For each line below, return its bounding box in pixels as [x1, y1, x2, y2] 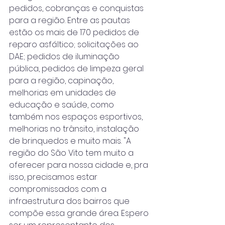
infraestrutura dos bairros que [9, 195, 132, 207]
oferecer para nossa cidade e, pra [9, 159, 150, 171]
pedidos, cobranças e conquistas [9, 3, 146, 14]
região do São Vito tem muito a [9, 147, 136, 159]
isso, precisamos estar [9, 171, 99, 183]
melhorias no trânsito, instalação [9, 123, 141, 135]
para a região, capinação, [9, 75, 116, 86]
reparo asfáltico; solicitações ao [9, 39, 141, 50]
